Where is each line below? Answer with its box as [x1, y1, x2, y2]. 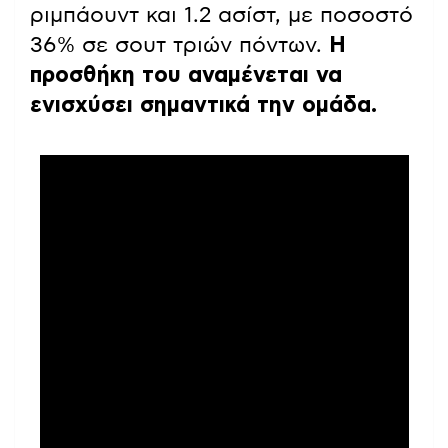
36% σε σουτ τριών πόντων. [30, 33, 329, 56]
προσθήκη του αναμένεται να [30, 63, 342, 86]
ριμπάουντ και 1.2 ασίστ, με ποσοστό [30, 3, 413, 26]
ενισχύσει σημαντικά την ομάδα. [30, 93, 377, 116]
